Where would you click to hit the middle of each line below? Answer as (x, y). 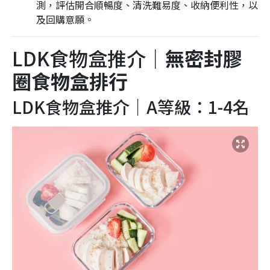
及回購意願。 (65, 19)
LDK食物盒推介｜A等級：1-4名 (131, 106)
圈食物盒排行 (70, 80)
